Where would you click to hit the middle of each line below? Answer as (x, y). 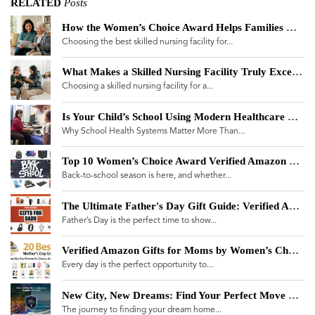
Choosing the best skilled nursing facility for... (148, 42)
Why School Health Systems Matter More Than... (154, 131)
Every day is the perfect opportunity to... (138, 265)
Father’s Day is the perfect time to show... (140, 220)
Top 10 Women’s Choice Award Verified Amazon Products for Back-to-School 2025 (295, 161)
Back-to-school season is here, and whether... (147, 176)
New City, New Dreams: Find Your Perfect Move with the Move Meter (294, 295)
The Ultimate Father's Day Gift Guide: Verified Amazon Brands (295, 206)
